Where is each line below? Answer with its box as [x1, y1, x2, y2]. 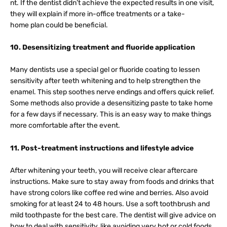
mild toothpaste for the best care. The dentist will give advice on [10, 211, 216, 220]
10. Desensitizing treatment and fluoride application [10, 43, 195, 52]
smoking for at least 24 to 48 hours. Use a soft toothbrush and [10, 200, 210, 209]
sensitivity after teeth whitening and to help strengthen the [10, 77, 201, 86]
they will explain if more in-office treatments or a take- [10, 9, 185, 18]
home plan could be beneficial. [10, 20, 108, 29]
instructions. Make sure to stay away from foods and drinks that [10, 177, 214, 186]
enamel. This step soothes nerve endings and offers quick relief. [10, 88, 214, 97]
